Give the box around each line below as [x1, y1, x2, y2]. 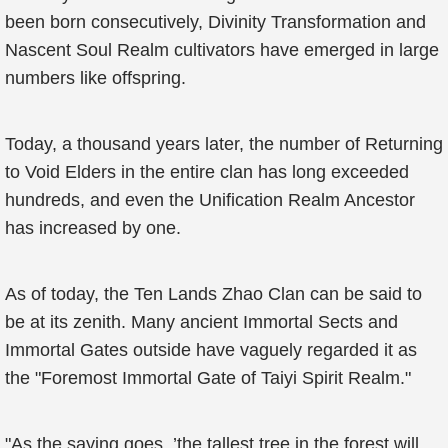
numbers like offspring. [5, 68, 186, 88]
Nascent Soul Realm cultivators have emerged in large [5, 40, 439, 60]
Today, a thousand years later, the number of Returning [5, 134, 443, 154]
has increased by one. [5, 218, 181, 238]
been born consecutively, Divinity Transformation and [5, 12, 426, 32]
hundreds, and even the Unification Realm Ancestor [5, 190, 415, 210]
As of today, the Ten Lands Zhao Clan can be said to [5, 284, 422, 304]
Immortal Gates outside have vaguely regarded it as [5, 340, 417, 360]
